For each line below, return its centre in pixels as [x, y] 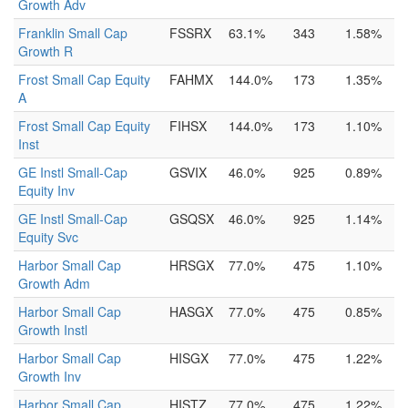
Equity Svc [48, 237]
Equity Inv [46, 190]
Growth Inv [50, 376]
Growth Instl [53, 330]
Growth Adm [54, 283]
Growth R [46, 51]
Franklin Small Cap [73, 33]
